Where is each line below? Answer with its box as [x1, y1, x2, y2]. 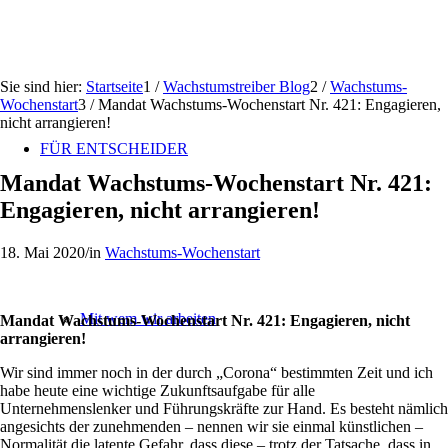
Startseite [86, 78, 143, 95]
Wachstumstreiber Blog [163, 78, 310, 95]
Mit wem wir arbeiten [80, 310, 216, 327]
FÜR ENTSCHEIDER [40, 140, 188, 157]
